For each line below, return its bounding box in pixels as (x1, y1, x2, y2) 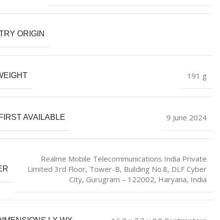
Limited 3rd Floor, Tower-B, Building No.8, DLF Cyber (27, 164, 207, 174)
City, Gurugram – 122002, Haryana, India (69, 174, 207, 185)
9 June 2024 (166, 112, 207, 123)
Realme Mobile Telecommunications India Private (40, 154, 207, 164)
